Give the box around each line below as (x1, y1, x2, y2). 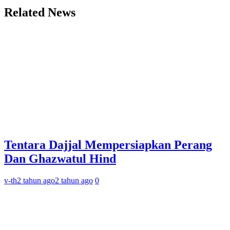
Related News (4, 6, 75, 20)
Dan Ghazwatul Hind (4, 151, 116, 165)
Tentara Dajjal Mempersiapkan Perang (4, 138, 212, 151)
